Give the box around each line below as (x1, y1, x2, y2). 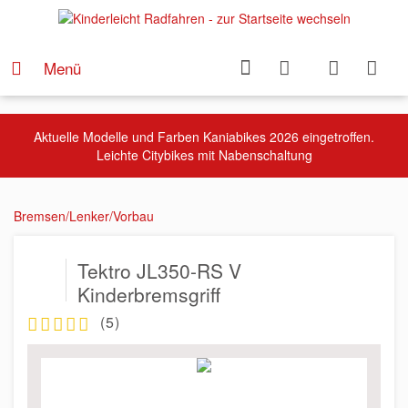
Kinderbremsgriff (77, 280, 220, 308)
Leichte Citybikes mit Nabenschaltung (96, 146, 312, 164)
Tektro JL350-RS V (77, 257, 241, 284)
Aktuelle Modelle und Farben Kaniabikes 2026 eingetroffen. (34, 127, 374, 146)
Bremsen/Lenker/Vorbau (14, 207, 154, 225)
